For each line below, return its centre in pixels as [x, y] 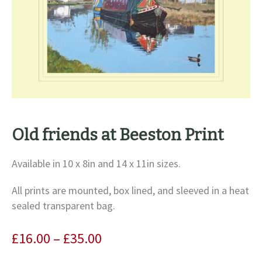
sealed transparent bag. [63, 206]
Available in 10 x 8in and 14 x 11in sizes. [96, 164]
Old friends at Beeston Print [118, 135]
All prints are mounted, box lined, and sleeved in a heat [130, 191]
